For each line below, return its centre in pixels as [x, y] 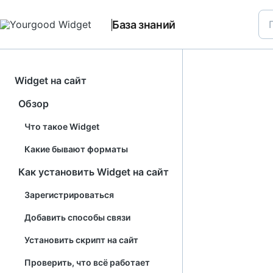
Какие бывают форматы [76, 149]
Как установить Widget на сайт [94, 172]
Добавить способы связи [77, 217]
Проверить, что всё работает [87, 262]
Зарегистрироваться [69, 195]
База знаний [144, 24]
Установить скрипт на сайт [81, 240]
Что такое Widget [62, 126]
